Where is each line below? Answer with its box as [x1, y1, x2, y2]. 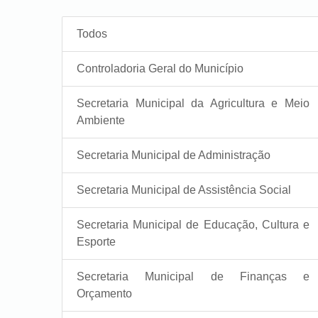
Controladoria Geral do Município [77, 62, 243, 75]
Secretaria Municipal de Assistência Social [77, 184, 291, 197]
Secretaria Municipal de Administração [77, 149, 270, 162]
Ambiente [77, 114, 125, 127]
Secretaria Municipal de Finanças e [77, 270, 309, 283]
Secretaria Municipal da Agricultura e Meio [77, 97, 309, 110]
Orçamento [77, 287, 132, 300]
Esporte [77, 236, 116, 248]
